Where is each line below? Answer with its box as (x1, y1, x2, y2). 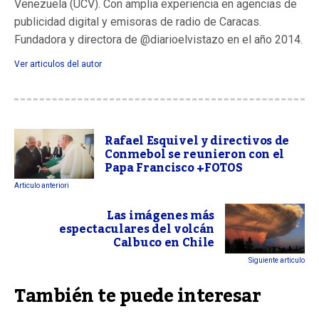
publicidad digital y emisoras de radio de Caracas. (14, 14, 261, 28)
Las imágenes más (107, 204, 214, 227)
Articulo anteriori (14, 181, 69, 189)
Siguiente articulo (249, 256, 305, 264)
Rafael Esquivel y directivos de (105, 129, 290, 152)
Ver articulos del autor (14, 58, 102, 69)
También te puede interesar (14, 278, 261, 314)
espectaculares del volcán (59, 217, 214, 241)
